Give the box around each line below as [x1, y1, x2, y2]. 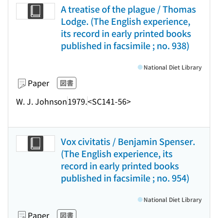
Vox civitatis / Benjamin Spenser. [61, 135, 195, 147]
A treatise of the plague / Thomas [61, 2, 196, 15]
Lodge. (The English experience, [61, 15, 190, 27]
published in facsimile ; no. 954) [61, 171, 189, 184]
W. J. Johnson [16, 95, 67, 107]
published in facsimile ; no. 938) [61, 39, 189, 52]
